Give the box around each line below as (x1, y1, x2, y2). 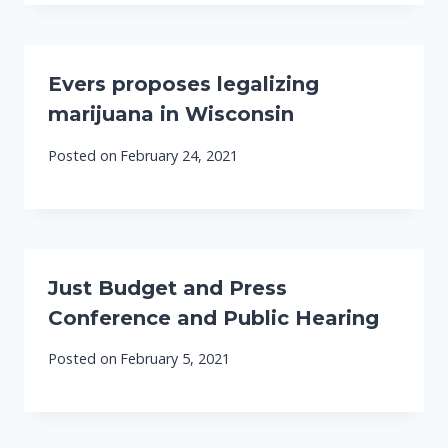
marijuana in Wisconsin (48, 102, 294, 127)
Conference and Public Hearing (48, 305, 379, 330)
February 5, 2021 (120, 348, 231, 368)
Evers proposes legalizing (48, 72, 319, 97)
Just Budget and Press (48, 275, 287, 300)
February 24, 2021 (120, 145, 239, 165)
